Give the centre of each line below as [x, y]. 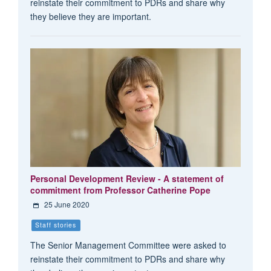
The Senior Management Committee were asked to [128, 245]
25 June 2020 [67, 204]
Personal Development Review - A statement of [127, 179]
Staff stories [56, 225]
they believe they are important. [90, 17]
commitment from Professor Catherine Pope [120, 190]
